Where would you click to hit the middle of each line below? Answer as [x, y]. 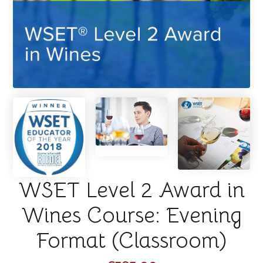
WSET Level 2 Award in [131, 190]
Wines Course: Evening [131, 215]
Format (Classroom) [131, 241]
